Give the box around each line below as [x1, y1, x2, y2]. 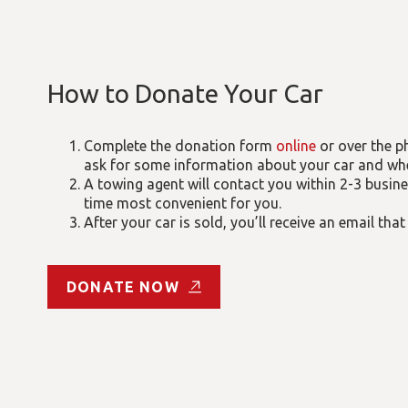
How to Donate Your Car [47, 79, 323, 107]
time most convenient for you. [84, 195, 281, 211]
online [276, 138, 316, 154]
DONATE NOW [66, 279, 179, 295]
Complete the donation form [84, 138, 276, 154]
